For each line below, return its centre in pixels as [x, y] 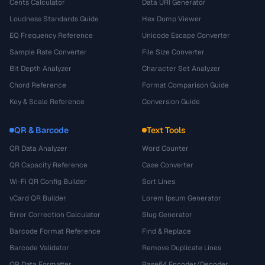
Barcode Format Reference [55, 231]
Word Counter [165, 148]
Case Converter [168, 165]
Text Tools [166, 130]
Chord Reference [38, 85]
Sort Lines [159, 182]
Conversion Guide [171, 102]
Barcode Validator [39, 248]
